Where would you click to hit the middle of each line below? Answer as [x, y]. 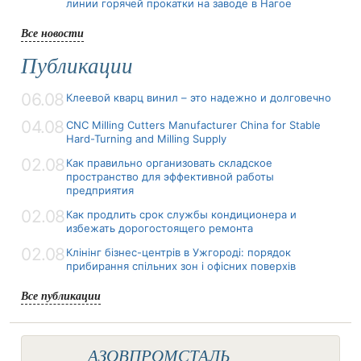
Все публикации [61, 295]
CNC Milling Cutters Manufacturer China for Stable [193, 124]
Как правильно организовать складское [169, 162]
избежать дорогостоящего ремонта [160, 228]
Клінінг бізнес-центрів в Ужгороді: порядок [178, 252]
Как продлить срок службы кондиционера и [181, 214]
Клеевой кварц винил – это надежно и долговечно [199, 97]
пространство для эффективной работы [170, 176]
